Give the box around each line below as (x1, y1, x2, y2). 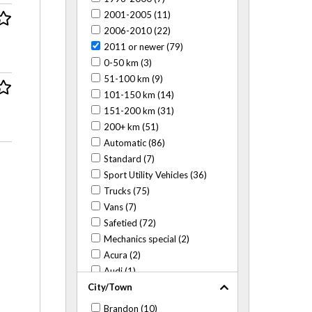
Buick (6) (104, 297, 139, 309)
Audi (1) (104, 265, 136, 277)
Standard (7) (104, 153, 155, 165)
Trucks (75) (104, 185, 150, 197)
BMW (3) (104, 281, 141, 293)
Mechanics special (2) (104, 233, 190, 245)
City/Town (88, 281, 133, 293)
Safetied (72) (104, 217, 157, 229)
